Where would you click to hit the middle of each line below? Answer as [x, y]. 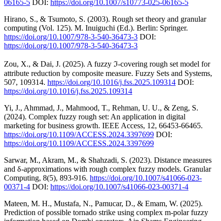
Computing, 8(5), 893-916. [47, 178]
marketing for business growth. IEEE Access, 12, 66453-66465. [103, 125]
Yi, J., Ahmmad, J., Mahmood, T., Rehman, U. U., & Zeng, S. [101, 108]
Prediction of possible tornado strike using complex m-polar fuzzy [106, 212]
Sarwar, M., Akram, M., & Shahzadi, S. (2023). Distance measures [108, 160]
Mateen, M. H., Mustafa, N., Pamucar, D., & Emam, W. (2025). [103, 203]
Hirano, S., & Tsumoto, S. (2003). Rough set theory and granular [105, 19]
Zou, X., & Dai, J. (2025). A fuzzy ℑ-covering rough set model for [107, 64]
